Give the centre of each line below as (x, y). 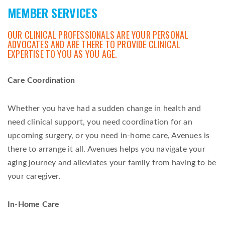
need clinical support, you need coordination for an (100, 122)
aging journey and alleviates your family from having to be (112, 162)
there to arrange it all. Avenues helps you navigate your (106, 149)
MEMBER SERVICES (52, 13)
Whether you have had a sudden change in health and (104, 108)
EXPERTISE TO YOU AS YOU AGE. (63, 54)
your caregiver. (35, 176)
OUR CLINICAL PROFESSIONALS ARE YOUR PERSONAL (98, 35)
